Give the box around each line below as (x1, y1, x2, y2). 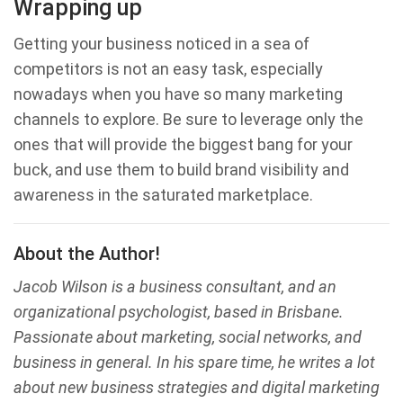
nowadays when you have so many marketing (13, 85, 343, 104)
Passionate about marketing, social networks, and (13, 327, 362, 347)
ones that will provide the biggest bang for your (13, 135, 353, 155)
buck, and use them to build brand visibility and (13, 160, 349, 180)
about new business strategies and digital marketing (13, 378, 380, 398)
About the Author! (13, 243, 160, 265)
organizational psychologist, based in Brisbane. (13, 302, 344, 322)
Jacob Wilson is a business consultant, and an (13, 277, 336, 297)
